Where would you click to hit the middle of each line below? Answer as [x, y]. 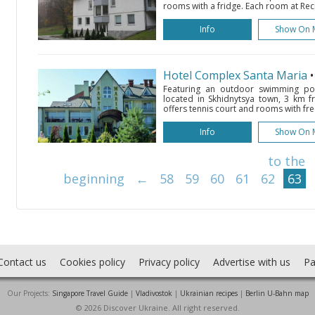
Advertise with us [251, 262]
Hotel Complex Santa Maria [235, 75]
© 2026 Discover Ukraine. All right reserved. [157, 308]
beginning [94, 179]
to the [287, 161]
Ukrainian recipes [208, 293]
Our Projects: [29, 293]
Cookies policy [92, 262]
